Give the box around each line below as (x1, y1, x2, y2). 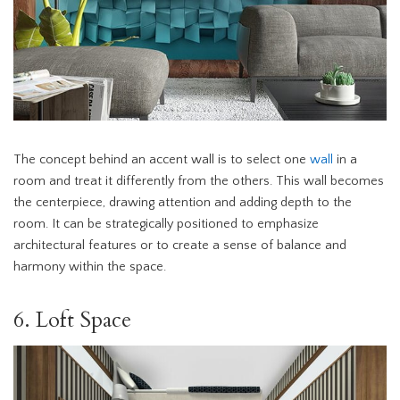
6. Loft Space (13, 305, 131, 336)
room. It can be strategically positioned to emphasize (13, 217, 319, 232)
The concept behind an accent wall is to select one (13, 153, 310, 168)
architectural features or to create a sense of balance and (13, 238, 346, 254)
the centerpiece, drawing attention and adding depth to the (13, 196, 352, 211)
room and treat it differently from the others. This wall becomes (13, 174, 384, 189)
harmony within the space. (13, 260, 166, 275)
